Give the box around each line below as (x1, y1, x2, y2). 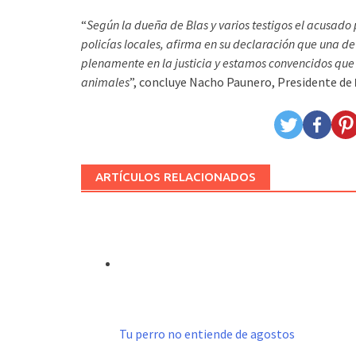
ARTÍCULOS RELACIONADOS (95, 170, 256, 184)
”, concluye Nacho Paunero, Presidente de (130, 74, 354, 90)
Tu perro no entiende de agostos (119, 326, 295, 342)
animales (81, 74, 130, 90)
